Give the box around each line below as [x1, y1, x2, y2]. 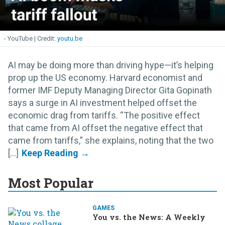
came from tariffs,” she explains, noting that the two [8, 135, 213, 146]
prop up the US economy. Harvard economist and [8, 72, 202, 83]
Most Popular [8, 174, 93, 191]
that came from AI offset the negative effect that [8, 122, 203, 133]
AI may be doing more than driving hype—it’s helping [8, 59, 213, 70]
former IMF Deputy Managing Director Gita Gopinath [8, 84, 212, 95]
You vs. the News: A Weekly [92, 211, 205, 222]
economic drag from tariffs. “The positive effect [8, 109, 200, 121]
